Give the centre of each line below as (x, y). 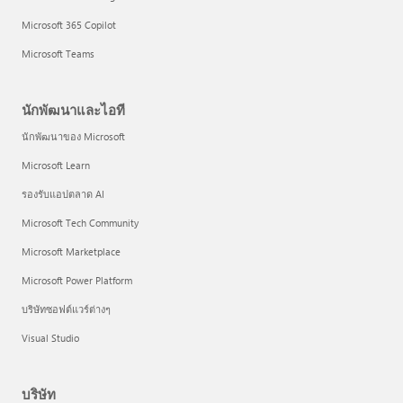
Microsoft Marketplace (71, 251)
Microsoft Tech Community (80, 223)
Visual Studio (50, 338)
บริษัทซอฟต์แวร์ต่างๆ (66, 309)
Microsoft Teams (58, 54)
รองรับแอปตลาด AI (63, 194)
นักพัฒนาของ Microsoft (73, 136)
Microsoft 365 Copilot (69, 25)
